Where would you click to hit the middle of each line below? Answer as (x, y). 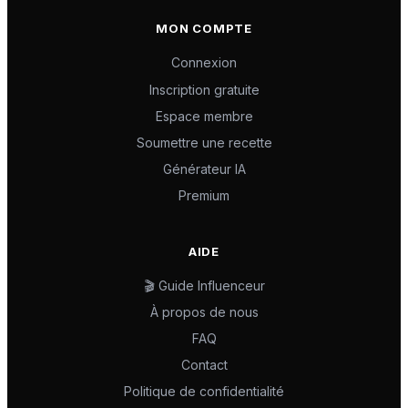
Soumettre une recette (204, 143)
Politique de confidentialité (204, 392)
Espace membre (204, 116)
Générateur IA (204, 169)
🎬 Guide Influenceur (204, 285)
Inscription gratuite (204, 89)
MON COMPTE (204, 29)
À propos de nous (204, 311)
